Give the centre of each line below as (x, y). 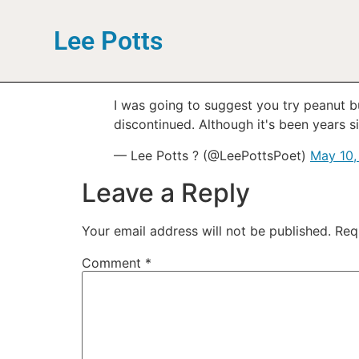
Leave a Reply (166, 192)
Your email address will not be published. (206, 230)
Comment (113, 262)
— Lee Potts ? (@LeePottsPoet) (212, 155)
